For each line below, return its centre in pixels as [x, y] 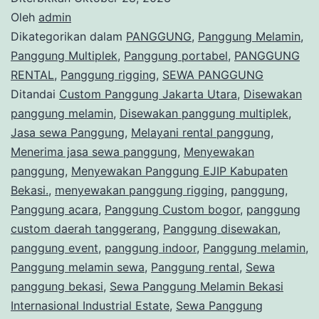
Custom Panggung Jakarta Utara [148, 94]
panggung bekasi [57, 286]
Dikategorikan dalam [68, 36]
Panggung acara [54, 209]
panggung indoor [151, 247]
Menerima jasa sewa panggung [94, 151]
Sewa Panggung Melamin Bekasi [197, 286]
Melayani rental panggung [201, 132]
